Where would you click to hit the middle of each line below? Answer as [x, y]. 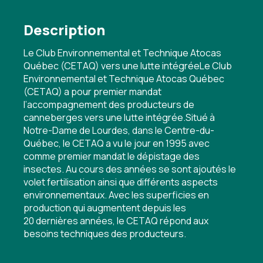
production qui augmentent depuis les [105, 208]
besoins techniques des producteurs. [105, 234]
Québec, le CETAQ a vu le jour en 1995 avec [117, 143]
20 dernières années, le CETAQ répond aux [116, 221]
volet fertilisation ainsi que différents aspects [121, 182]
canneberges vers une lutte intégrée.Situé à [119, 117]
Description [64, 30]
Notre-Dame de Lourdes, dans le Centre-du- [119, 130]
